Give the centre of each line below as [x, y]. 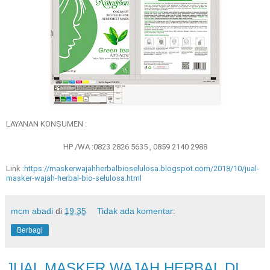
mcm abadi [32, 211]
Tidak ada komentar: [137, 211]
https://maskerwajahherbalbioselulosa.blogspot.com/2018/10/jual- [142, 168]
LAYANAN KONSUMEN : [46, 124]
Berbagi [30, 230]
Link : [15, 168]
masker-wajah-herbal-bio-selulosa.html [74, 178]
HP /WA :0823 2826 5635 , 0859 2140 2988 [135, 146]
